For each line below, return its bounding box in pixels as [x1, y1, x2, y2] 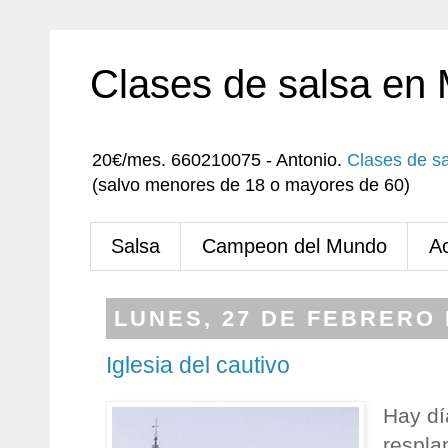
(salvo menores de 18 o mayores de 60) [92, 175, 410, 195]
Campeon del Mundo [202, 235, 387, 257]
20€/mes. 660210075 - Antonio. [92, 150, 347, 170]
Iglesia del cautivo [106, 352, 290, 378]
